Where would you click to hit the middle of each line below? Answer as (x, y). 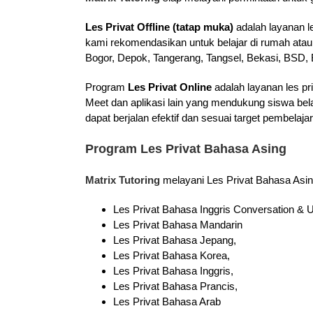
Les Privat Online (170, 87)
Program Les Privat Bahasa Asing (186, 149)
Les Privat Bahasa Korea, (172, 256)
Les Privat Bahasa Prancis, (175, 286)
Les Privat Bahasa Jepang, (175, 240)
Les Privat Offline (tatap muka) (159, 27)
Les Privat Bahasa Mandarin (178, 225)
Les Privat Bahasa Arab (167, 302)
